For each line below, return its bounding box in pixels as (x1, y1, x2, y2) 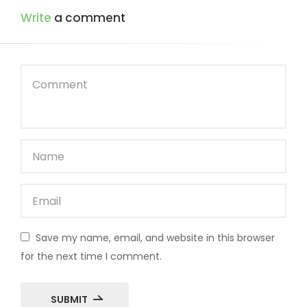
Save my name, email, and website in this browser (36, 231, 275, 245)
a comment (51, 10, 125, 27)
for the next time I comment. (21, 249, 162, 264)
